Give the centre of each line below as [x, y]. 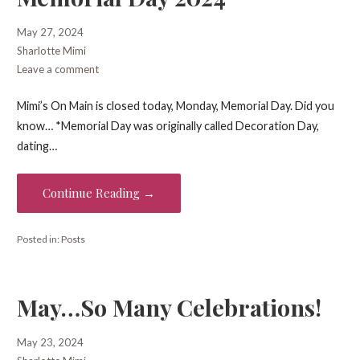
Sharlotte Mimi [51, 50]
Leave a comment [57, 69]
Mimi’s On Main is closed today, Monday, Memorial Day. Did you [175, 106]
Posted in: [39, 239]
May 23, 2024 [50, 342]
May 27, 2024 [50, 32]
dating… [37, 146]
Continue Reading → [98, 193]
